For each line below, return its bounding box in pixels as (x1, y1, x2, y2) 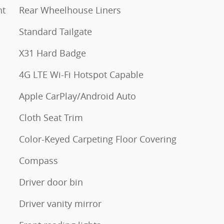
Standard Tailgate (19, 25, 92, 37)
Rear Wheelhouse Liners (19, 3, 121, 16)
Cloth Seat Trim (19, 111, 83, 123)
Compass (19, 154, 58, 166)
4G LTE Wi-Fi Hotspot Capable (19, 68, 143, 80)
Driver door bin (19, 175, 83, 188)
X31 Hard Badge (19, 46, 86, 59)
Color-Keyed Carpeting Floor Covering (19, 132, 176, 145)
